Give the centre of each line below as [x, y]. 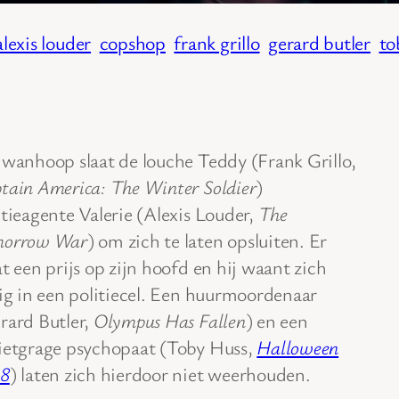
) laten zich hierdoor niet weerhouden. [160, 373]
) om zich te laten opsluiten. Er [207, 240]
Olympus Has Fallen [169, 320]
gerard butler [319, 42]
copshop [132, 42]
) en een [277, 320]
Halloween [298, 346]
